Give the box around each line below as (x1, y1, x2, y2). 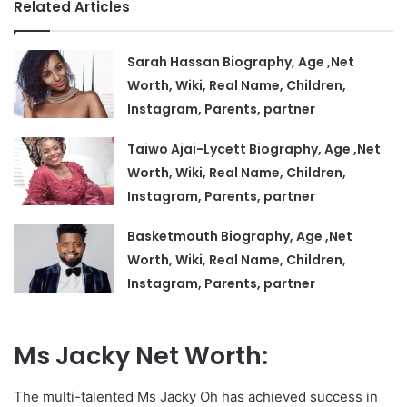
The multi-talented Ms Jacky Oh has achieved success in (14, 387, 378, 405)
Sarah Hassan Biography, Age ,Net (127, 53, 355, 71)
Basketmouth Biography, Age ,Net (127, 227, 353, 245)
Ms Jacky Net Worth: (14, 339, 268, 372)
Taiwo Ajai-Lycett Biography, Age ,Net (127, 140, 382, 158)
